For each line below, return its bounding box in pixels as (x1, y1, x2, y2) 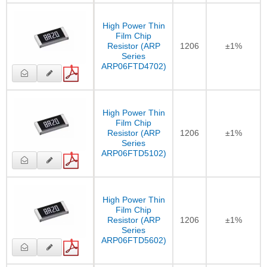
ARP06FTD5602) (101, 235, 166, 246)
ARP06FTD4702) (101, 61, 166, 72)
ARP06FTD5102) (101, 148, 166, 159)
